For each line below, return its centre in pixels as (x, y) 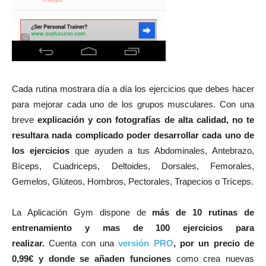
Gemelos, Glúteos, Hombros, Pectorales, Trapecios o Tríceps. (133, 181)
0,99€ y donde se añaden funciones (91, 258)
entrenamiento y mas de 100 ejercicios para (133, 227)
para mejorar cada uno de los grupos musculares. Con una (133, 104)
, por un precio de (214, 243)
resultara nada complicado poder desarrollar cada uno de (133, 135)
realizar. (28, 243)
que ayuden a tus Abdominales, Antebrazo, (162, 150)
